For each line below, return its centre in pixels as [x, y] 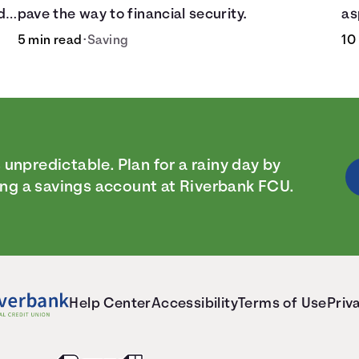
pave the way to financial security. [132, 15]
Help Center [110, 304]
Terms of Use [282, 304]
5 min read [50, 41]
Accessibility [194, 304]
